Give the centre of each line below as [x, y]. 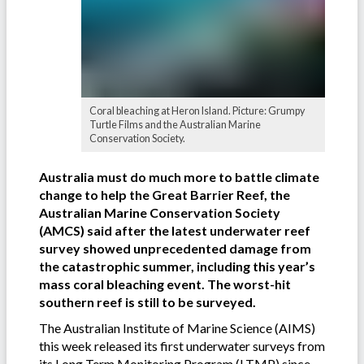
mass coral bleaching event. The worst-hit [165, 284]
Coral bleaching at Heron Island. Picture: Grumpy [197, 111]
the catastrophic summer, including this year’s [177, 266]
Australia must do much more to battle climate [179, 177]
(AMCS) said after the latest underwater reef [175, 231]
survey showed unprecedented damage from [175, 249]
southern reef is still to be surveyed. [147, 302]
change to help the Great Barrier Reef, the [165, 195]
